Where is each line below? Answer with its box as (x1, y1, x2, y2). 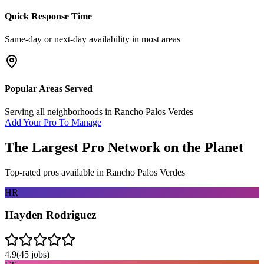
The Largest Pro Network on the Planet (5, 139, 243, 155)
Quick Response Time (5, 11, 92, 22)
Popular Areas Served (5, 83, 93, 94)
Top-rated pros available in (5, 167, 106, 177)
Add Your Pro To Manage (5, 117, 101, 127)
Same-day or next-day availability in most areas (5, 34, 180, 45)
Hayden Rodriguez (5, 209, 96, 222)
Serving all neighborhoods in (5, 106, 114, 117)
